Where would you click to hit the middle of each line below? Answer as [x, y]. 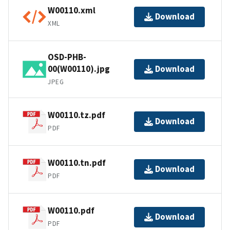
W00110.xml [72, 11]
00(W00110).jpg [79, 69]
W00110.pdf [71, 211]
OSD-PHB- [67, 57]
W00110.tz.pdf [76, 115]
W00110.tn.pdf [77, 163]
